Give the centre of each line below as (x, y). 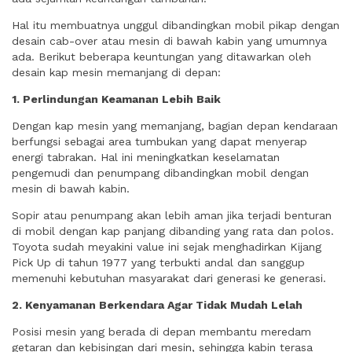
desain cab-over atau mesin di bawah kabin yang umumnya (169, 41)
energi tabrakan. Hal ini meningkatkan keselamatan (146, 157)
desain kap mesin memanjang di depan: (116, 72)
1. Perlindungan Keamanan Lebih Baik (116, 99)
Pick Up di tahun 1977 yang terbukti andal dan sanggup (158, 262)
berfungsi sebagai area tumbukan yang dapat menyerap (159, 141)
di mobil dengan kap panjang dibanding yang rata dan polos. (173, 231)
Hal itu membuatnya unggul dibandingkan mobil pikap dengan (176, 25)
